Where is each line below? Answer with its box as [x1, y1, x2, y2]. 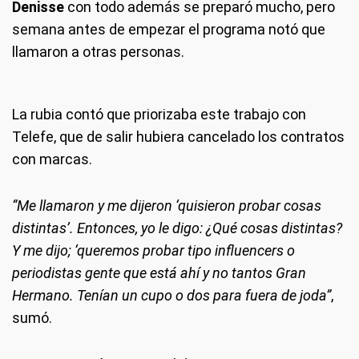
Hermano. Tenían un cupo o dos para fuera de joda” [12, 287, 331, 305]
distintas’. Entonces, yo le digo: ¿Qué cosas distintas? [12, 220, 342, 237]
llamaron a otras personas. [12, 43, 184, 61]
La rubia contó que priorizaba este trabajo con [12, 106, 306, 123]
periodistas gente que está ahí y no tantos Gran [12, 264, 306, 282]
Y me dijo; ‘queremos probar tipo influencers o [12, 242, 295, 260]
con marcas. [12, 151, 92, 168]
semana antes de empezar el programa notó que [12, 21, 325, 38]
